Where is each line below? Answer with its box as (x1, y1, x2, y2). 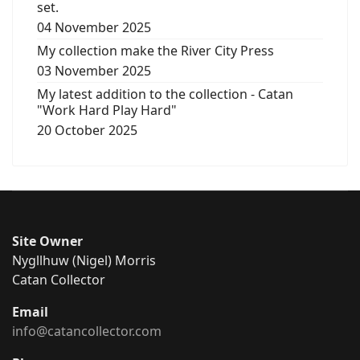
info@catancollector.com (12, 322, 162, 340)
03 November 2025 (37, 62, 151, 80)
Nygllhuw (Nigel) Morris (12, 252, 156, 269)
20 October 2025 (37, 121, 137, 139)
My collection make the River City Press (37, 42, 274, 59)
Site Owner (12, 232, 83, 250)
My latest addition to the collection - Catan (37, 85, 293, 103)
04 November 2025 (37, 18, 151, 36)
